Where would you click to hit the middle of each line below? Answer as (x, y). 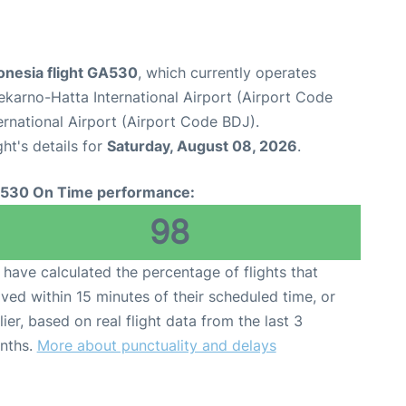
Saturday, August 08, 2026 (202, 146)
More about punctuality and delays (156, 346)
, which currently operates (227, 73)
